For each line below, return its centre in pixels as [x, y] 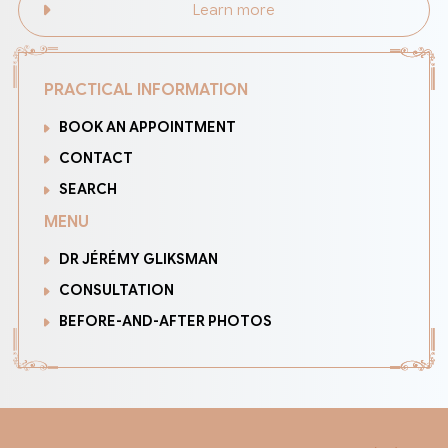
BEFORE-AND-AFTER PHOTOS [165, 321]
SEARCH [87, 189]
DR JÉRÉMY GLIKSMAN [138, 259]
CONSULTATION [116, 290]
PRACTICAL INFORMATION [145, 90]
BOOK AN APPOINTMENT [147, 127]
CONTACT [95, 158]
